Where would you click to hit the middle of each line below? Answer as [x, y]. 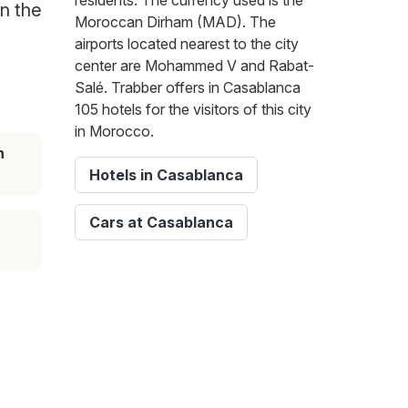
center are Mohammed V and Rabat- [194, 66]
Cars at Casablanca [161, 223]
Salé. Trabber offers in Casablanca [188, 88]
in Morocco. [114, 132]
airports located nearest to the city [187, 44]
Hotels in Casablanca [166, 175]
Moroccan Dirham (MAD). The [175, 22]
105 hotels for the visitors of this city [193, 110]
